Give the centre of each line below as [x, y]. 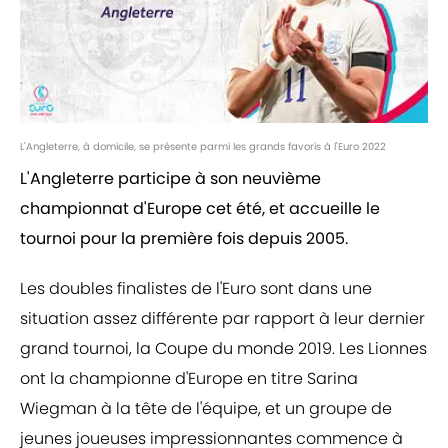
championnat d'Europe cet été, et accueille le [200, 209]
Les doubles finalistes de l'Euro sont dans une [196, 289]
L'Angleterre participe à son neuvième [170, 179]
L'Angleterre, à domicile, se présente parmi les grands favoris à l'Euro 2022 [203, 147]
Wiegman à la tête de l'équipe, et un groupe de [206, 409]
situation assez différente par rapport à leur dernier [222, 319]
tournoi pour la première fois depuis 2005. [184, 239]
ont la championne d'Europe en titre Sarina [189, 379]
